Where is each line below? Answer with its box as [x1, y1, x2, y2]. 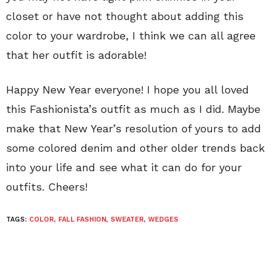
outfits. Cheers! [6, 180, 87, 193]
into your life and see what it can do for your [6, 160, 242, 174]
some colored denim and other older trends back [6, 141, 265, 154]
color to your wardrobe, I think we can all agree [6, 29, 256, 42]
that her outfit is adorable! [6, 48, 146, 61]
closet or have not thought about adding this [6, 9, 243, 22]
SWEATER [110, 215, 144, 223]
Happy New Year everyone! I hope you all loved [6, 83, 249, 96]
